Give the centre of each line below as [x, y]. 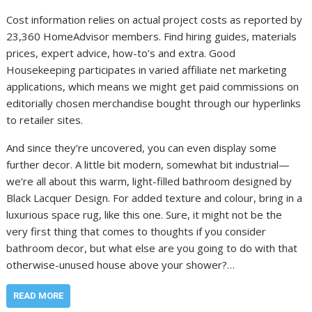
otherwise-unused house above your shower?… [121, 265]
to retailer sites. [45, 120]
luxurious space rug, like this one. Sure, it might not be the [145, 215]
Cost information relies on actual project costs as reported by [155, 20]
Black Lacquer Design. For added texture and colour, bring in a [155, 198]
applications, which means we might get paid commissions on [153, 87]
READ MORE [39, 296]
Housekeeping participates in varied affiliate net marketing [147, 70]
